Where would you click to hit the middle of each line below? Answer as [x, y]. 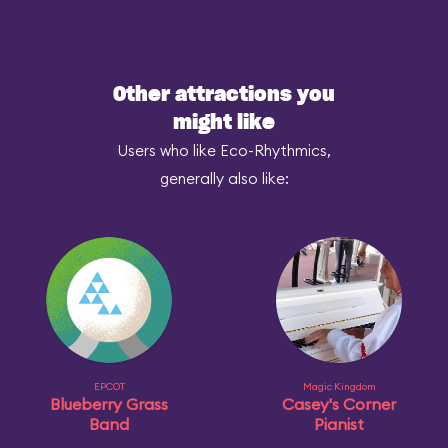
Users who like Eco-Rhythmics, [224, 151]
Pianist [339, 424]
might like [224, 123]
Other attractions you [224, 95]
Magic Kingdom [339, 387]
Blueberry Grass [109, 404]
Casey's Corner [339, 404]
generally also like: [224, 179]
